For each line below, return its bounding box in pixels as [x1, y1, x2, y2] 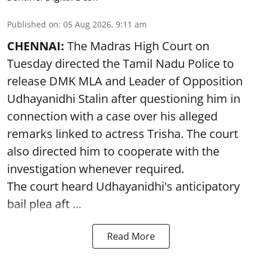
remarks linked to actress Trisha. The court [7, 125, 238, 142]
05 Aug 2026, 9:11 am [63, 18, 147, 30]
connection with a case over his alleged [7, 108, 218, 124]
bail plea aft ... [7, 195, 81, 212]
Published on [7, 18, 58, 30]
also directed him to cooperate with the [7, 143, 219, 159]
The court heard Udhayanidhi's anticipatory [7, 178, 240, 194]
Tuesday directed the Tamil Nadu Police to [7, 55, 234, 71]
